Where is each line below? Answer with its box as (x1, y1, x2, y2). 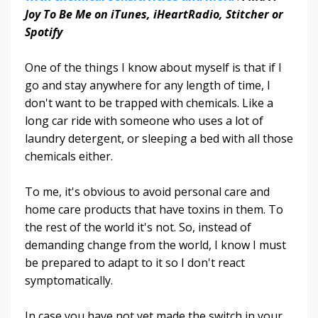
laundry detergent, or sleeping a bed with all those (25, 131, 293, 147)
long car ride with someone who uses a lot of (25, 113, 263, 129)
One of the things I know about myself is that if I (25, 60, 282, 76)
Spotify (25, 24, 62, 40)
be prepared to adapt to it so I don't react (25, 255, 245, 271)
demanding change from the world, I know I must (25, 237, 286, 253)
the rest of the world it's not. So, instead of (25, 219, 251, 236)
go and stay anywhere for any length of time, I (25, 77, 270, 94)
